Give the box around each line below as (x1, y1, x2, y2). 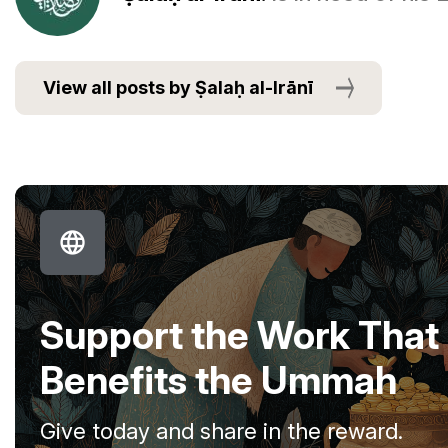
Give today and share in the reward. (40, 418, 403, 444)
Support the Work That (40, 312, 439, 358)
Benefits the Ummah (40, 357, 397, 403)
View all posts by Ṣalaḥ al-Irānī (43, 77, 313, 98)
